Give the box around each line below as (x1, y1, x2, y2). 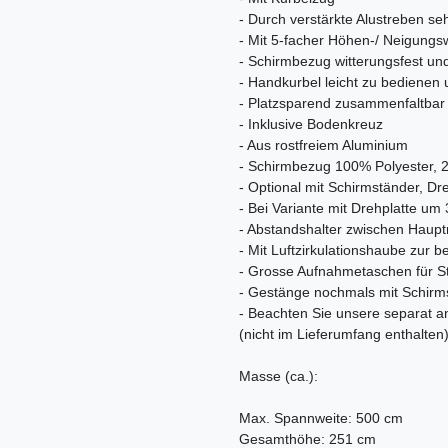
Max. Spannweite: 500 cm (239, 410, 403, 427)
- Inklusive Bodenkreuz (239, 116, 383, 133)
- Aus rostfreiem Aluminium (239, 137, 408, 154)
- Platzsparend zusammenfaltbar (239, 95, 445, 112)
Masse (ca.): (239, 368, 318, 385)
